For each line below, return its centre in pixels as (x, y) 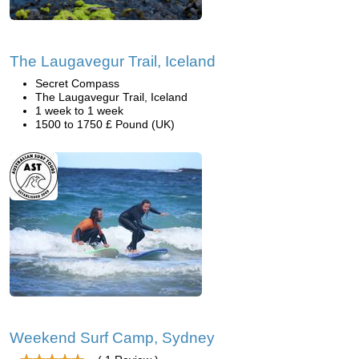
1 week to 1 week (79, 111)
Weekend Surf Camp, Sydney (112, 338)
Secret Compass (77, 83)
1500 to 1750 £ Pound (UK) (105, 124)
